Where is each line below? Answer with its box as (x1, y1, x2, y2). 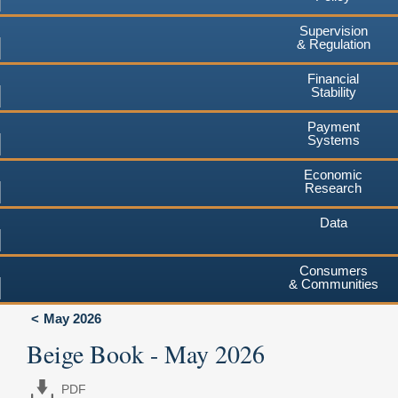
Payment (306, 118, 360, 134)
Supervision (298, 22, 368, 38)
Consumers (298, 262, 368, 278)
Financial (307, 70, 359, 86)
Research (305, 179, 362, 195)
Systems (306, 131, 360, 147)
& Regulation (296, 36, 370, 52)
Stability (310, 84, 356, 99)
